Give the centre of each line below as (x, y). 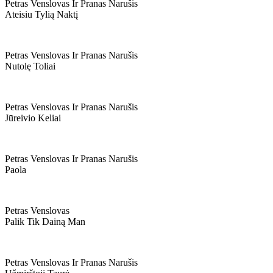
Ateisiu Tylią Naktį (41, 14)
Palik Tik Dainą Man (45, 222)
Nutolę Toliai (30, 66)
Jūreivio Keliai (33, 118)
